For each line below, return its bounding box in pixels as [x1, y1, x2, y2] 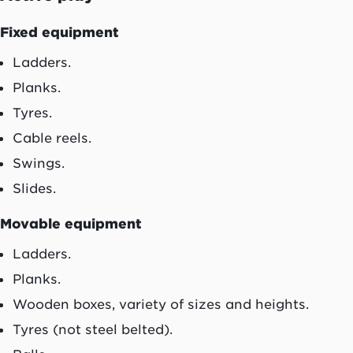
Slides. [13, 180, 56, 196]
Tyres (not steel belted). [13, 321, 173, 338]
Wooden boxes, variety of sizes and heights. [13, 296, 309, 313]
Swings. [13, 154, 65, 171]
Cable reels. [13, 129, 91, 146]
